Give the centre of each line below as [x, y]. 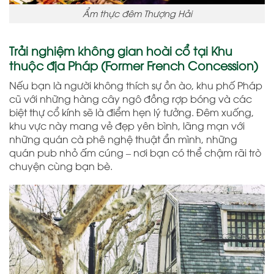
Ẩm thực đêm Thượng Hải [137, 13]
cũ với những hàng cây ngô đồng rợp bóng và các [131, 98]
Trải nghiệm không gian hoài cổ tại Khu [121, 50]
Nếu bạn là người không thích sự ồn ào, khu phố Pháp [136, 85]
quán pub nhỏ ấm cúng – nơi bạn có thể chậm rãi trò [135, 152]
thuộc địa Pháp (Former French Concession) [134, 65]
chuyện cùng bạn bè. [61, 165]
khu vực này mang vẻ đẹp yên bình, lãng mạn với [127, 125]
